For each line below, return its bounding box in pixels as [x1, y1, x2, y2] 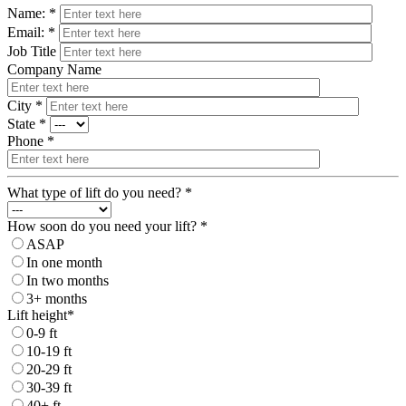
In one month [26, 254, 102, 270]
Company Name [7, 61, 101, 77]
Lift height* [7, 306, 74, 323]
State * [7, 115, 46, 131]
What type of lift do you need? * [7, 184, 192, 200]
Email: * [7, 24, 55, 40]
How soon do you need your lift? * [7, 217, 208, 234]
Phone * [7, 132, 54, 149]
